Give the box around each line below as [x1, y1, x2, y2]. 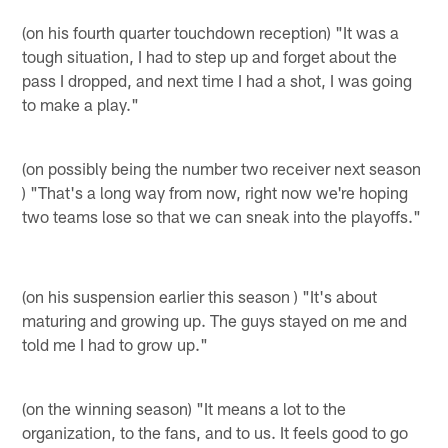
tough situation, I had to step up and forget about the [22, 45, 398, 66]
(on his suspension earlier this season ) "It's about [22, 285, 378, 306]
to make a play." [22, 93, 140, 114]
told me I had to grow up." [22, 333, 209, 354]
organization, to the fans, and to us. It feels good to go [22, 421, 409, 442]
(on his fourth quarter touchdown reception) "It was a [22, 21, 400, 42]
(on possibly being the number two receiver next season [22, 157, 422, 178]
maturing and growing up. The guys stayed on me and [22, 309, 408, 330]
